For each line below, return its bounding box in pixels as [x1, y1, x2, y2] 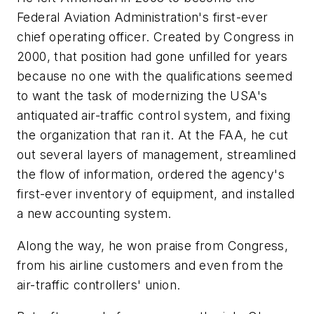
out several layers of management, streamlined [17, 147, 296, 163]
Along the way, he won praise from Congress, [17, 238, 289, 253]
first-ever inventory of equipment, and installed [17, 186, 295, 202]
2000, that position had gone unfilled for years [17, 49, 288, 64]
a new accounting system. [17, 206, 172, 221]
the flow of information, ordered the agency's [17, 167, 285, 182]
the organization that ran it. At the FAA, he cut [17, 128, 289, 143]
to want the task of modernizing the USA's [17, 88, 268, 104]
